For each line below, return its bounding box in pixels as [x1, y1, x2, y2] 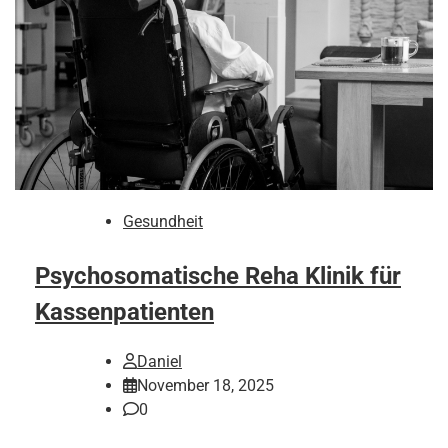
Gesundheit [123, 212, 203, 232]
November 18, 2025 [137, 376, 274, 396]
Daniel [137, 352, 182, 372]
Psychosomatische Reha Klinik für [35, 262, 401, 291]
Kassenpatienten [35, 298, 214, 327]
